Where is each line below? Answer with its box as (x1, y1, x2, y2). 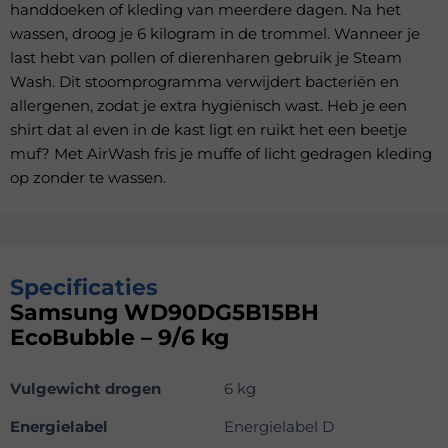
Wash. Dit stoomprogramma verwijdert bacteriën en (10, 72, 399, 91)
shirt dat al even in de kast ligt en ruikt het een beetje (10, 120, 407, 139)
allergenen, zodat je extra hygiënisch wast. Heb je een (10, 96, 407, 115)
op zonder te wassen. (10, 168, 166, 187)
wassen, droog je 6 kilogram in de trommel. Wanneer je (10, 24, 420, 43)
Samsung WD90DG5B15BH (10, 299, 319, 327)
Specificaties (10, 274, 158, 302)
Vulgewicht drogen (10, 379, 161, 399)
